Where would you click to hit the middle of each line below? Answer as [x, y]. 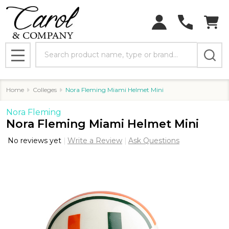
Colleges [45, 89]
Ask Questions [154, 140]
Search [50, 48]
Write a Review [95, 140]
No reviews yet [36, 140]
